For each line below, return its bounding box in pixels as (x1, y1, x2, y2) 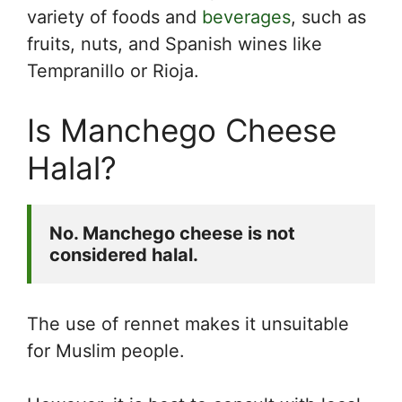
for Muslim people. (27, 339, 185, 362)
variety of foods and (27, 5, 202, 28)
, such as (291, 5, 366, 28)
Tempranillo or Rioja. (27, 59, 199, 82)
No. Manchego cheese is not (49, 222, 295, 244)
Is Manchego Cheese (27, 110, 336, 149)
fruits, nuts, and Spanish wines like (27, 32, 322, 55)
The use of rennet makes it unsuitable (27, 312, 349, 335)
